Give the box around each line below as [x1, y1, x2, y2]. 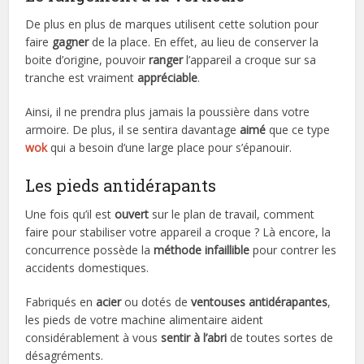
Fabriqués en [25, 293, 97, 310]
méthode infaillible [154, 241, 250, 258]
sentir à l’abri [158, 329, 227, 345]
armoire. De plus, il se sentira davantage [25, 121, 240, 137]
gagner [52, 33, 89, 50]
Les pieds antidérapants [25, 174, 217, 196]
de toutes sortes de [227, 329, 334, 345]
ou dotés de [121, 293, 192, 310]
